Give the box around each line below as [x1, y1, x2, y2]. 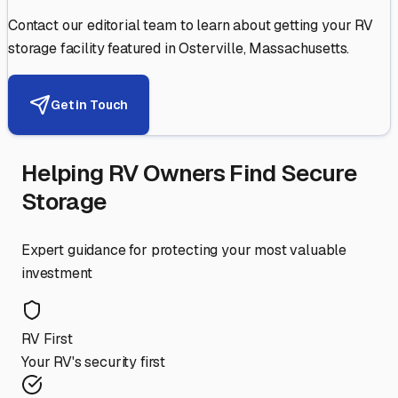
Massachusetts [249, 39, 347, 59]
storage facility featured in [8, 39, 179, 59]
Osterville [179, 39, 243, 59]
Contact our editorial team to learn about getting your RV [8, 16, 373, 36]
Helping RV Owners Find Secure [21, 158, 357, 189]
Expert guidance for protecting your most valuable [21, 241, 347, 260]
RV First [21, 330, 73, 349]
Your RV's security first [21, 353, 166, 372]
